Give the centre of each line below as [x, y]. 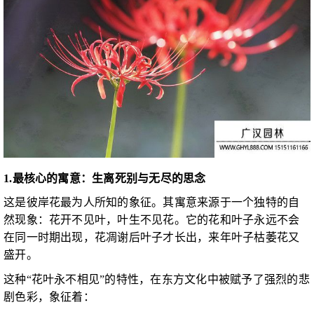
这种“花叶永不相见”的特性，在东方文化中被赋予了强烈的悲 [157, 279]
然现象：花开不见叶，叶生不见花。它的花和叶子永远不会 [152, 220]
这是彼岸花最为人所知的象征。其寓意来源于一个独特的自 [152, 203]
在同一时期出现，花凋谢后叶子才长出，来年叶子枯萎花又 [152, 238]
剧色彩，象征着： [49, 296]
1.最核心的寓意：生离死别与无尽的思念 [105, 178]
